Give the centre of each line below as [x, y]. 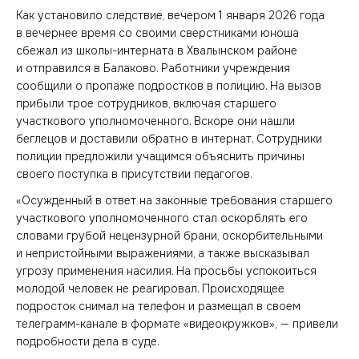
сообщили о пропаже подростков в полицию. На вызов [169, 86]
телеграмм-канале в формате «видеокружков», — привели [177, 323]
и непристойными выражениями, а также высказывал [163, 253]
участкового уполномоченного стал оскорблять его [162, 218]
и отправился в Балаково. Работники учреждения [153, 68]
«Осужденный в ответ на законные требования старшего [174, 200]
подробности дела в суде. [88, 341]
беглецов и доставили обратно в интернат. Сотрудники [169, 139]
